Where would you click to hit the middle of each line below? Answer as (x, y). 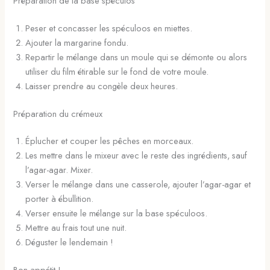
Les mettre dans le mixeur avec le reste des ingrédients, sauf (137, 155)
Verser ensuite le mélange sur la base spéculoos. (117, 213)
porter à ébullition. (60, 199)
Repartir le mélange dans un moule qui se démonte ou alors (137, 57)
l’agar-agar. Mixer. (59, 170)
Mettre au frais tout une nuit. (76, 228)
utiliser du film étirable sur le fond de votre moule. (117, 71)
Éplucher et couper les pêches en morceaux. (110, 141)
